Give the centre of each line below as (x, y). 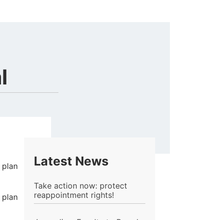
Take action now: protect (80, 186)
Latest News (71, 161)
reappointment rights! (74, 195)
